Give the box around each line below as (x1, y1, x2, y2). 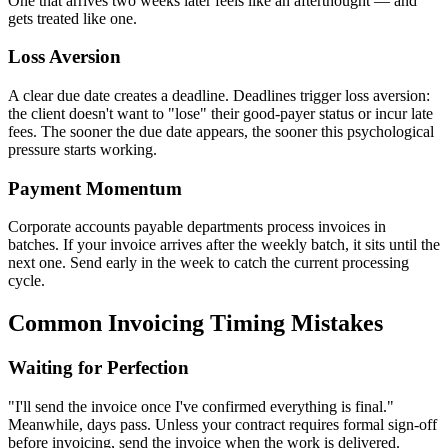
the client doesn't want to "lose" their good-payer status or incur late (8, 104, 433, 122)
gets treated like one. (8, 9, 137, 27)
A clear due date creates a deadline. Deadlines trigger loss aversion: (8, 86, 430, 104)
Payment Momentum (8, 177, 182, 199)
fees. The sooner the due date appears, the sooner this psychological (8, 122, 434, 140)
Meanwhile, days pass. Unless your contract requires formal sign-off (8, 415, 437, 433)
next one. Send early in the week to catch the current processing (8, 254, 409, 272)
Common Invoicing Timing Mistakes (8, 310, 383, 337)
